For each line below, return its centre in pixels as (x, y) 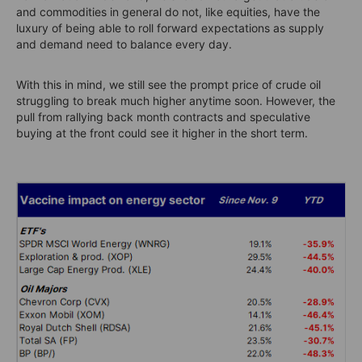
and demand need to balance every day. (124, 44)
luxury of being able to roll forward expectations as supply (170, 27)
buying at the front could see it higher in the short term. (162, 133)
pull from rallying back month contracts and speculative (163, 116)
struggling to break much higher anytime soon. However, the (176, 100)
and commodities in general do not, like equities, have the (168, 11)
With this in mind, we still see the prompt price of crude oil (168, 84)
